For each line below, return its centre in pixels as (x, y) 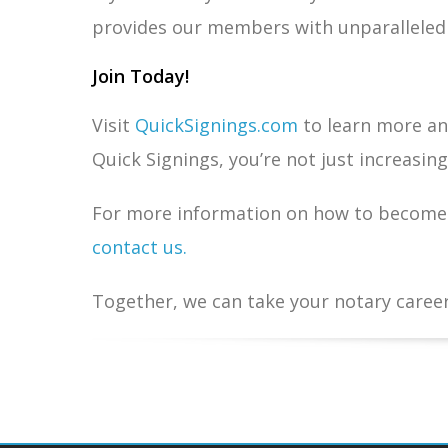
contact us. (139, 247)
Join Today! (140, 76)
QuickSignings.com (216, 125)
